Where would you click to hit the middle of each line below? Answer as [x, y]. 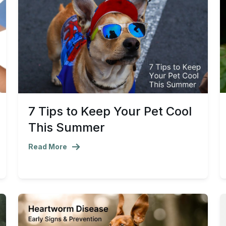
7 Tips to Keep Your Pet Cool [110, 111]
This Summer [68, 127]
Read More [48, 146]
